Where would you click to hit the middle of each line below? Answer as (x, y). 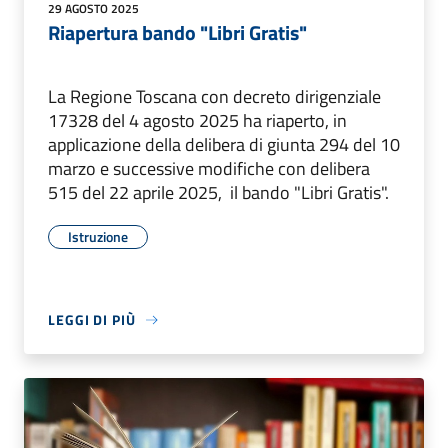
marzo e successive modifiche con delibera (209, 169)
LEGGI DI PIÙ (92, 320)
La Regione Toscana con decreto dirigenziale (214, 97)
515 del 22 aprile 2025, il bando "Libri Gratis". (220, 193)
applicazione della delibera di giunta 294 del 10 (224, 145)
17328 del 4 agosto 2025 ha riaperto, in (197, 121)
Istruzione (98, 237)
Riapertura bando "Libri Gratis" (177, 33)
